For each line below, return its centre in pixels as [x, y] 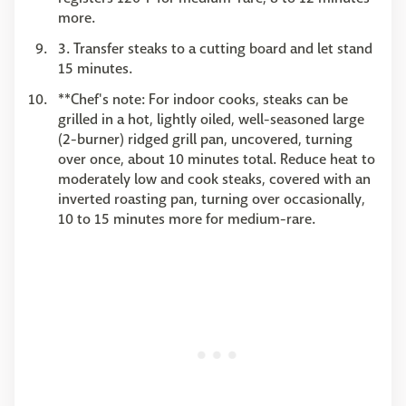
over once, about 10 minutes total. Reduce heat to [217, 159]
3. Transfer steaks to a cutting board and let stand [215, 48]
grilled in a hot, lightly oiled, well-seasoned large [211, 119]
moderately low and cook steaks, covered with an [214, 179]
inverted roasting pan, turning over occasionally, [212, 198]
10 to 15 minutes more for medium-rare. [187, 218]
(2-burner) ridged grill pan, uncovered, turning [205, 139]
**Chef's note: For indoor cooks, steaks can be [203, 99]
